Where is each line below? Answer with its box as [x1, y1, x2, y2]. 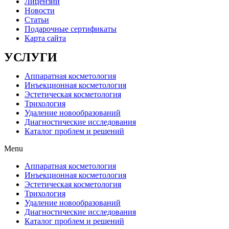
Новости [25, 6, 55, 15]
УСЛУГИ [4, 51, 57, 64]
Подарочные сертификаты [25, 25, 117, 34]
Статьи [25, 15, 49, 25]
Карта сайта [25, 34, 66, 43]
